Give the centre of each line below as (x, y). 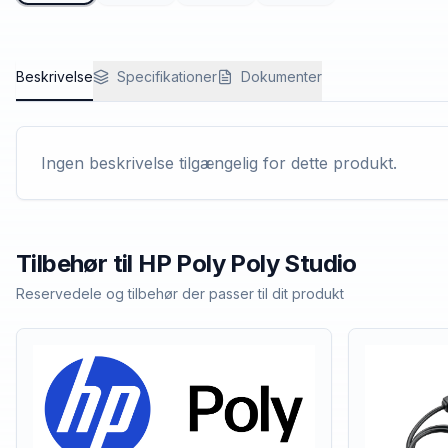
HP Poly (184, 263)
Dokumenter (281, 76)
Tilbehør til (77, 263)
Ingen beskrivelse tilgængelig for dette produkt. (219, 163)
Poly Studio (293, 263)
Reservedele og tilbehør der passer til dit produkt (180, 293)
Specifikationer (167, 76)
